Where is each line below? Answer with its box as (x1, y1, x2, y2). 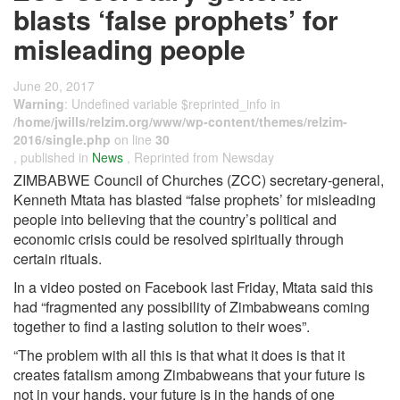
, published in (13, 148, 92, 166)
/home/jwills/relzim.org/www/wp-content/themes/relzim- (13, 112, 347, 130)
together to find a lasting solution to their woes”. (13, 316, 310, 337)
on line (111, 130, 155, 148)
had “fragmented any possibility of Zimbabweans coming (13, 296, 370, 317)
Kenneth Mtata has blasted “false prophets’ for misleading (13, 189, 376, 210)
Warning (13, 95, 64, 112)
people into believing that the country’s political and (13, 209, 337, 229)
